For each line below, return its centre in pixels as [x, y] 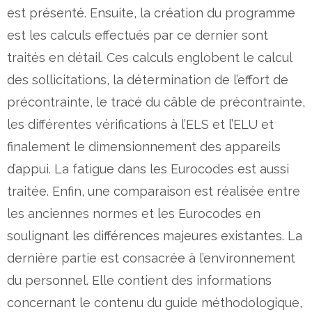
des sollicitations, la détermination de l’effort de [148, 79]
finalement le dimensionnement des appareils [144, 146]
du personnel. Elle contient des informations [139, 280]
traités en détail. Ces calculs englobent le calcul [149, 57]
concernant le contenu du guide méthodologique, [155, 302]
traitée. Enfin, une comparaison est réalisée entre [154, 191]
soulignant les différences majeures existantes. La [155, 235]
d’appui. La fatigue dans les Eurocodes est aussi [148, 169]
